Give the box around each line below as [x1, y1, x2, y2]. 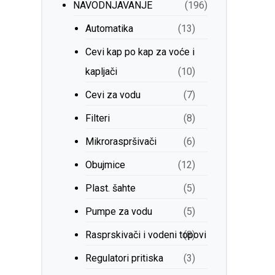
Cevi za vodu [85, 89, 141, 101]
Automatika [85, 23, 134, 34]
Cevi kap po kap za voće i [85, 46, 195, 58]
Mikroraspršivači [85, 136, 157, 147]
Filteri [85, 112, 110, 124]
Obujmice [85, 159, 126, 171]
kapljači [85, 66, 118, 77]
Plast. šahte [85, 182, 136, 194]
